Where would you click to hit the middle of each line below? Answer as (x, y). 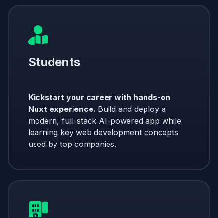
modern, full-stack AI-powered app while (105, 120)
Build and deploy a (132, 109)
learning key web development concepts (103, 132)
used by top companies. (72, 144)
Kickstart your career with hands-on (99, 97)
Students (54, 62)
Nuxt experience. (63, 109)
